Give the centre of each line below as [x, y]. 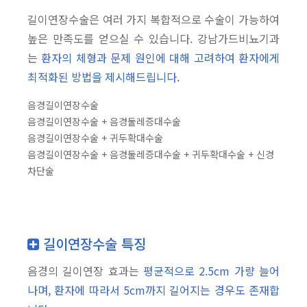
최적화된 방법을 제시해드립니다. [103, 77]
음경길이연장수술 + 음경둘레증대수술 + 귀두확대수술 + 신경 [151, 155]
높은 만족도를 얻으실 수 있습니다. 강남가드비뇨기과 [153, 39]
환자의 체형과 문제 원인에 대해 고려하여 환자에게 [161, 58]
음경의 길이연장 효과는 [85, 271]
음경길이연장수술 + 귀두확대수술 [95, 138]
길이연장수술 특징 [93, 244]
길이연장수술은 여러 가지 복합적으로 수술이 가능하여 [153, 20]
